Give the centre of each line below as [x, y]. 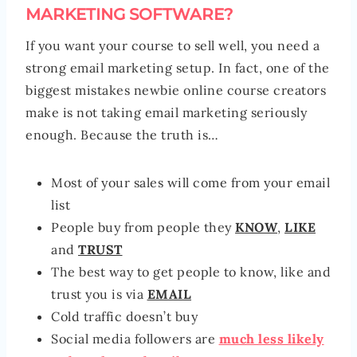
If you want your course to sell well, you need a [173, 46]
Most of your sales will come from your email [190, 183]
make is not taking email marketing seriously [166, 113]
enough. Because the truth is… [122, 135]
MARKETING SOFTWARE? [129, 15]
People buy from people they [143, 228]
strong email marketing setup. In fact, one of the [178, 68]
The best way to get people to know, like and [191, 272]
